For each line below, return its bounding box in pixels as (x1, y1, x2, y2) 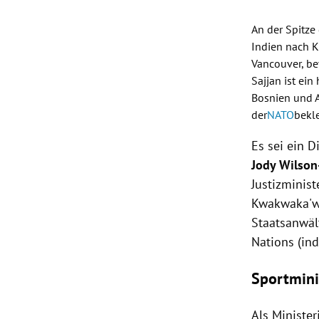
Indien (251, 38, 283, 53)
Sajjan (251, 73, 282, 88)
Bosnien (251, 90, 291, 105)
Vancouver (251, 56, 302, 70)
